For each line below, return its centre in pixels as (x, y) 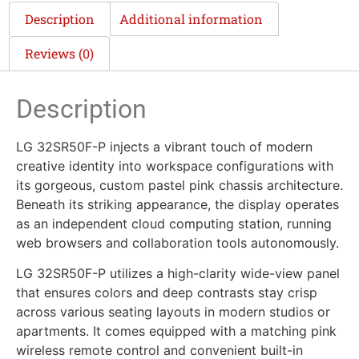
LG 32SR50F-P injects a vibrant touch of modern (164, 146)
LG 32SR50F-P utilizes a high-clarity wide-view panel (178, 274)
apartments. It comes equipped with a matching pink (176, 331)
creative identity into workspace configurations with (175, 165)
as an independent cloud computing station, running (174, 223)
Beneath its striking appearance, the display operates (177, 204)
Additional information (191, 18)
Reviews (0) (60, 54)
